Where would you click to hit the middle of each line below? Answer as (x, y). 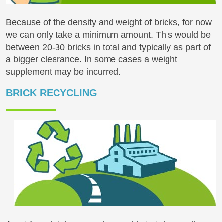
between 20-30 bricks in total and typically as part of (108, 47)
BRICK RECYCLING (52, 92)
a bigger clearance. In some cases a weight (92, 59)
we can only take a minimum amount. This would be (108, 34)
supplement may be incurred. (63, 72)
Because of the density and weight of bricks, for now (109, 22)
